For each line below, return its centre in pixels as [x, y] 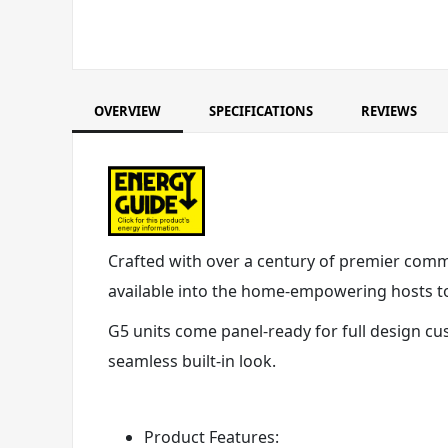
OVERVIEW [127, 111]
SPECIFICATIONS [261, 111]
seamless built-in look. [192, 361]
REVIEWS [389, 111]
